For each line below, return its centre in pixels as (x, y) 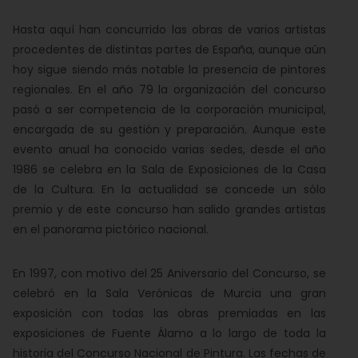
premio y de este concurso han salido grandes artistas (169, 209)
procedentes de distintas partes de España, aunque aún (169, 50)
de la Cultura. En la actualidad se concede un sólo (169, 189)
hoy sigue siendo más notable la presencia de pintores (169, 70)
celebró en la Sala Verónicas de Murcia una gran (169, 293)
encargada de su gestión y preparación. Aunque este (169, 129)
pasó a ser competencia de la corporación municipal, (169, 109)
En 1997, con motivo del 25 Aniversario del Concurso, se (169, 273)
